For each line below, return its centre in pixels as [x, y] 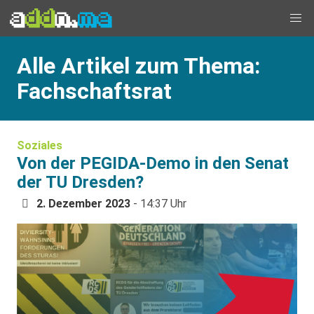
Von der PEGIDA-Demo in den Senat [153, 163]
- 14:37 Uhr [158, 204]
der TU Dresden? [80, 182]
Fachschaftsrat [94, 91]
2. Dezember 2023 [83, 204]
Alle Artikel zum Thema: [138, 66]
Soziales [40, 145]
